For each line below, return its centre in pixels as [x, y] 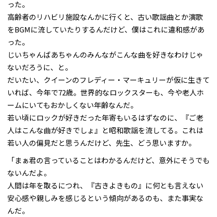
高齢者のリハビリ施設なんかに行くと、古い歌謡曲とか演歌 [105, 17]
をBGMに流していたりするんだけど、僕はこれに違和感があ [106, 29]
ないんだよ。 [29, 173]
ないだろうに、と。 [40, 67]
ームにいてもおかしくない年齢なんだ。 [72, 105]
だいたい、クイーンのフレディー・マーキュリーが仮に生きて [108, 80]
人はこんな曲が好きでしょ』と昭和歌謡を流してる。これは [105, 130]
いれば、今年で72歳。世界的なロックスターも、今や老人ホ [106, 92]
